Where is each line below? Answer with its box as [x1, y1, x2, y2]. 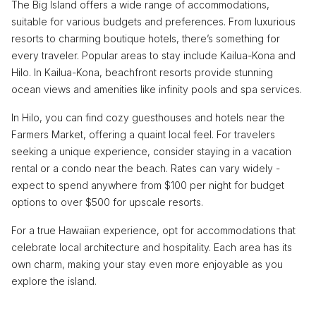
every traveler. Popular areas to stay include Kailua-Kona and [11, 49, 296, 61]
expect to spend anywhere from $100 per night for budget [11, 179, 284, 191]
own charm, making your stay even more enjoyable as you [11, 258, 283, 270]
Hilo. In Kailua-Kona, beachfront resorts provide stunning [11, 66, 273, 78]
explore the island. [11, 275, 97, 287]
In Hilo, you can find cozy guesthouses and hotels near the [11, 111, 285, 123]
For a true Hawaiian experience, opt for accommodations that [11, 224, 296, 236]
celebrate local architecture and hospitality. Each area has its [11, 241, 292, 253]
